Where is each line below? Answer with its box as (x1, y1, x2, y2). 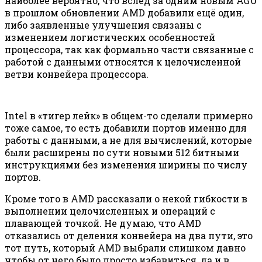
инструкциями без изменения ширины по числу (5, 158, 247, 171)
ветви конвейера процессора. (5, 67, 149, 80)
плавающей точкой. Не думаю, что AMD (5, 216, 201, 229)
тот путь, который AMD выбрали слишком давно (5, 241, 246, 254)
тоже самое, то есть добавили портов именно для (5, 121, 247, 134)
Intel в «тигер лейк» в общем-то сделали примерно (5, 109, 253, 122)
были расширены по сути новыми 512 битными (5, 146, 239, 158)
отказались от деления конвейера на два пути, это (5, 229, 253, 242)
